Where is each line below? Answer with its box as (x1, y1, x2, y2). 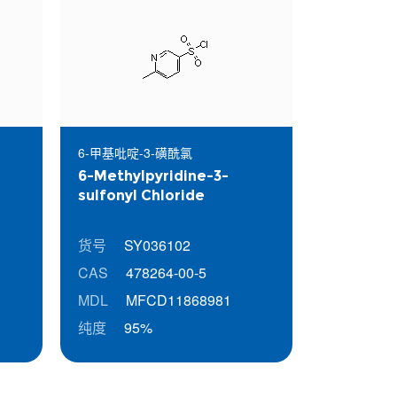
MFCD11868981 (122, 290, 232, 311)
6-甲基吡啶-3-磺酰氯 (78, 143, 193, 161)
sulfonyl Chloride (78, 186, 206, 204)
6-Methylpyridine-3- (78, 167, 230, 184)
